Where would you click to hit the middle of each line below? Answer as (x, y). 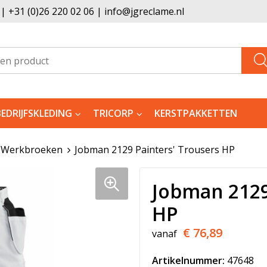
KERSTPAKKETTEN (195, 113)
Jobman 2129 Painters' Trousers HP (154, 150)
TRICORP (113, 113)
